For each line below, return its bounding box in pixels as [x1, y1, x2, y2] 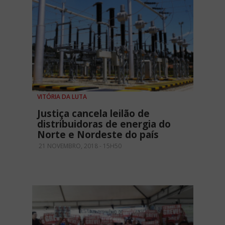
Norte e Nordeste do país [37, 128, 159, 142]
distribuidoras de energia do [37, 118, 171, 131]
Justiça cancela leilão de [37, 107, 150, 121]
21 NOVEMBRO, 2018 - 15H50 [37, 142, 122, 151]
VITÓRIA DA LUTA [37, 92, 87, 101]
